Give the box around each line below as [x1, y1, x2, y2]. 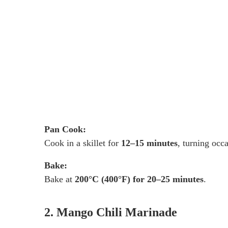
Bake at [44, 174, 75, 185]
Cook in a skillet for [44, 138, 121, 149]
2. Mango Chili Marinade [44, 206, 177, 219]
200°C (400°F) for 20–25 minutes [75, 174, 204, 185]
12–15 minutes [121, 138, 178, 149]
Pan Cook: [44, 124, 86, 135]
